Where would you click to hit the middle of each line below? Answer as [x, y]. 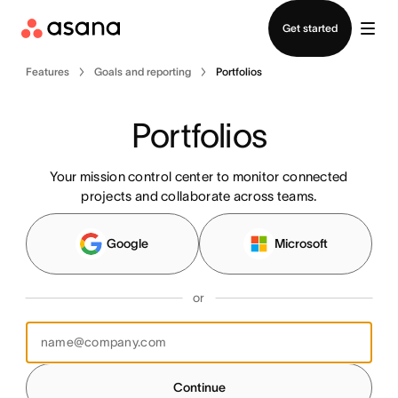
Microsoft [302, 243]
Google [128, 243]
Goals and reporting [142, 72]
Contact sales [199, 11]
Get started [310, 28]
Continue [199, 387]
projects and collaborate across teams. [199, 196]
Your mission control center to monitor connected [199, 176]
